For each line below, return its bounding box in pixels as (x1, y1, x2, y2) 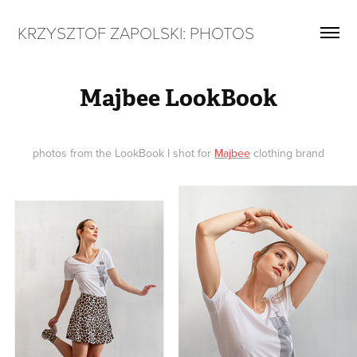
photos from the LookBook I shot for (33, 145, 214, 161)
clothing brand (250, 145, 324, 161)
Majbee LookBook (80, 83, 277, 112)
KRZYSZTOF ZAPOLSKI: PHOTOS (18, 21, 255, 44)
